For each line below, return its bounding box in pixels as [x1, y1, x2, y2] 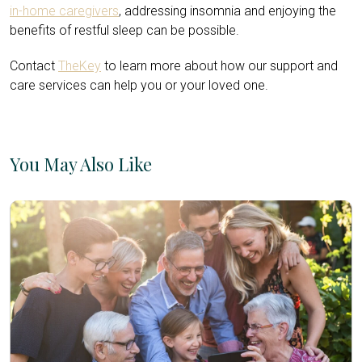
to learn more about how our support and [101, 57, 338, 74]
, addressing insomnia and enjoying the [119, 2, 336, 19]
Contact [10, 57, 58, 74]
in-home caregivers [10, 2, 119, 19]
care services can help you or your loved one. [10, 77, 268, 93]
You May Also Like [10, 151, 152, 176]
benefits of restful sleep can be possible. [10, 22, 239, 38]
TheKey [58, 57, 101, 74]
